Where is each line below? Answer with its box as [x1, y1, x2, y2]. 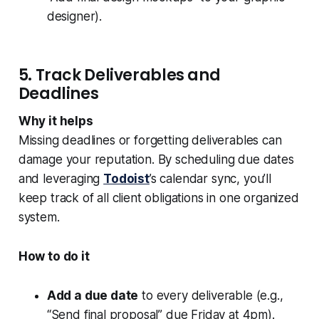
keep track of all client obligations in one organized [18, 191, 299, 206]
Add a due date [46, 288, 139, 303]
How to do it [18, 249, 90, 264]
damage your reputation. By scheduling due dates [18, 152, 294, 167]
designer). [46, 9, 103, 24]
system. [18, 210, 60, 225]
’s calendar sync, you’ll [149, 172, 271, 187]
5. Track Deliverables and [18, 64, 221, 87]
